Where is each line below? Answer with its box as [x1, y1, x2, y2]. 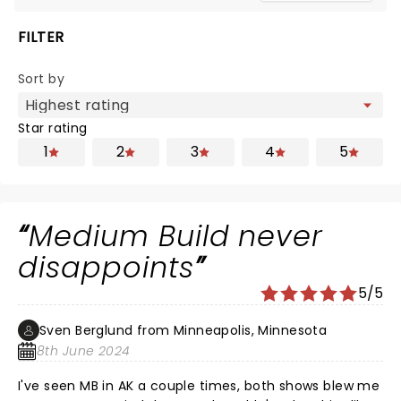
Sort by [18, 70, 64, 88]
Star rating [18, 119, 88, 137]
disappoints [18, 247, 194, 287]
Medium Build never [28, 216, 324, 256]
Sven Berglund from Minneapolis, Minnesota [39, 321, 328, 339]
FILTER [18, 27, 64, 47]
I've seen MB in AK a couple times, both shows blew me [18, 377, 380, 395]
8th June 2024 [37, 342, 131, 360]
